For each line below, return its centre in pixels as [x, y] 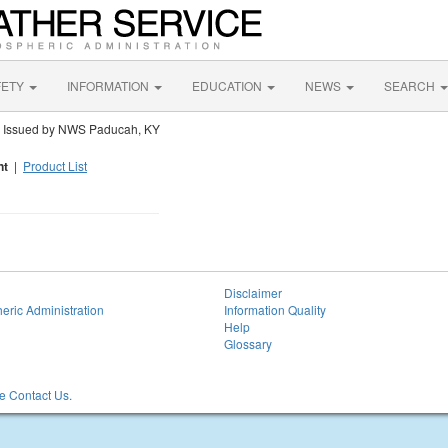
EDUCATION [228, 85]
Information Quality [275, 309]
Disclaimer [253, 292]
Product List [55, 165]
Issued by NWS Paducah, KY [81, 128]
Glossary [248, 343]
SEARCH [411, 85]
